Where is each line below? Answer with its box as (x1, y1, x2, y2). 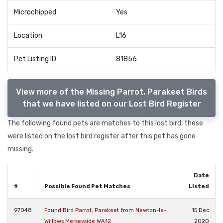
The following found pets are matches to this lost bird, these (7, 118, 203, 127)
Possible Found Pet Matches (44, 183, 130, 190)
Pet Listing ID (14, 55, 56, 64)
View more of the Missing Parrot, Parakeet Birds (16, 87, 207, 97)
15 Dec (192, 207, 209, 214)
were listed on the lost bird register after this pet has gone (7, 131, 196, 140)
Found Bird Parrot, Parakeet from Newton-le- (44, 207, 166, 214)
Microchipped (14, 8, 56, 17)
